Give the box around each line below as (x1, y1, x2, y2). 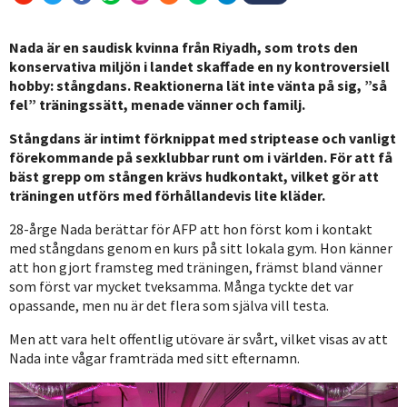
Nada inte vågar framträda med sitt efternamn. (9, 348, 300, 367)
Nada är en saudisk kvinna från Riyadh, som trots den (9, 37, 358, 56)
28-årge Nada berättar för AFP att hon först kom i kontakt (9, 219, 372, 238)
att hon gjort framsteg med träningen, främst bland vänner (9, 257, 382, 276)
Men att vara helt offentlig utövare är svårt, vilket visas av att (9, 329, 388, 348)
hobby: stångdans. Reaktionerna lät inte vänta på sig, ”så (9, 75, 387, 94)
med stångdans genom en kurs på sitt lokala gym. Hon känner (9, 238, 392, 257)
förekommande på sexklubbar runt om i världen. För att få (9, 147, 392, 166)
